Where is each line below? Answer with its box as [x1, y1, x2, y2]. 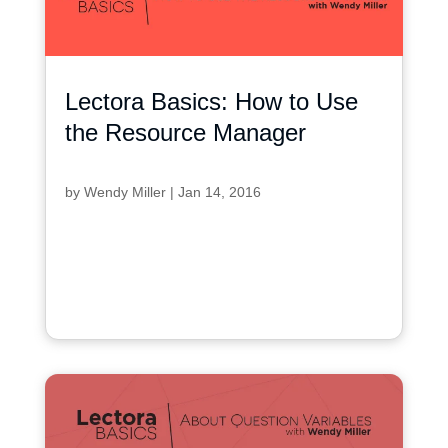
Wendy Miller [83, 183, 166, 200]
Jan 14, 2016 [177, 183, 261, 200]
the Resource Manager [64, 118, 306, 146]
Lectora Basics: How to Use [64, 87, 358, 115]
